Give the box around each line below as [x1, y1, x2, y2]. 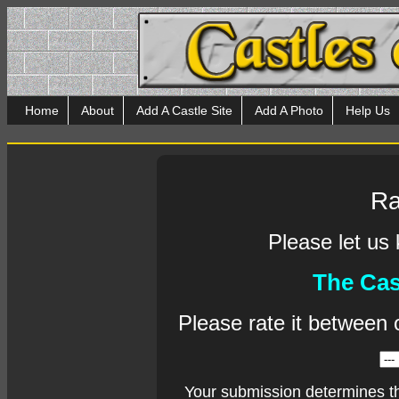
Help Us [346, 103, 390, 118]
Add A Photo [255, 103, 323, 118]
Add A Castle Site [136, 103, 232, 118]
